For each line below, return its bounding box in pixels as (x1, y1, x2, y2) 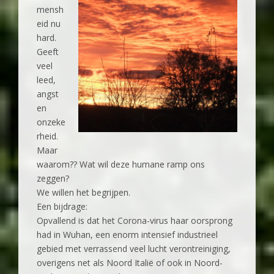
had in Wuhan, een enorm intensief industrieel (37, 229, 218, 241)
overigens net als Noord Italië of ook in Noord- (37, 257, 223, 269)
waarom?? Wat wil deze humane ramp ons (37, 158, 205, 171)
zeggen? (37, 172, 69, 185)
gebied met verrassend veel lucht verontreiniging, (37, 243, 231, 255)
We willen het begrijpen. (37, 187, 130, 199)
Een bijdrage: (37, 201, 87, 213)
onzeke (37, 116, 65, 128)
